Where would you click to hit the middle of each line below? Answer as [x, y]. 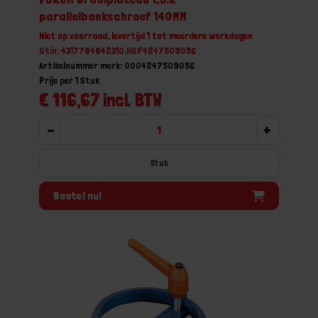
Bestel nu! [77, 195]
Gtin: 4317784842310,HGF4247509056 [117, 50]
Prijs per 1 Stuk [69, 80]
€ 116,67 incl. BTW [100, 100]
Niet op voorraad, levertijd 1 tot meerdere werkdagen [146, 35]
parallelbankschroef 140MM [113, 16]
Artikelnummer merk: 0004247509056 [117, 65]
